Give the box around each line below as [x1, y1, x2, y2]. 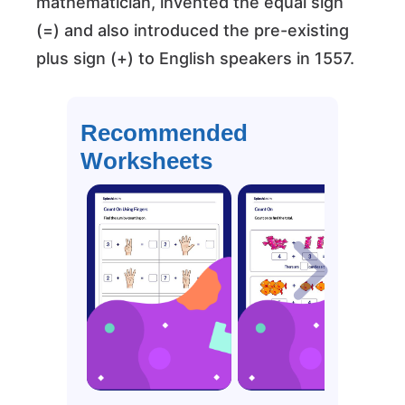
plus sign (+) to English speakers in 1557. [36, 49, 354, 69]
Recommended [80, 119, 248, 147]
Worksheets [80, 147, 212, 175]
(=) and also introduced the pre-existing [36, 21, 349, 41]
